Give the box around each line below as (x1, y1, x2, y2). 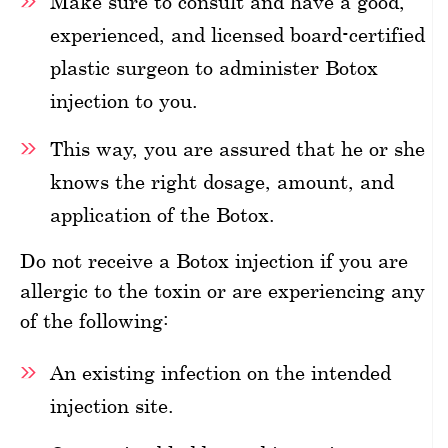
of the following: (20, 308, 169, 332)
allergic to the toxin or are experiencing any (20, 278, 425, 302)
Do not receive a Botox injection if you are (20, 248, 408, 272)
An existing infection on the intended (50, 360, 391, 384)
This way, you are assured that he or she (50, 136, 425, 160)
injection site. (50, 393, 174, 417)
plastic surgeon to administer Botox (50, 55, 378, 79)
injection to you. (50, 88, 198, 112)
